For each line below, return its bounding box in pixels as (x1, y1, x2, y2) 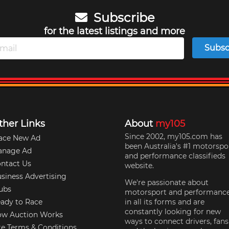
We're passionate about (124, 177, 209, 187)
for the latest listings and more (44, 26, 185, 37)
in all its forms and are (124, 197, 204, 207)
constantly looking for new (124, 207, 221, 216)
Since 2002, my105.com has (124, 131, 222, 141)
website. (124, 161, 154, 170)
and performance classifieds (124, 151, 225, 161)
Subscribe (90, 10, 155, 25)
